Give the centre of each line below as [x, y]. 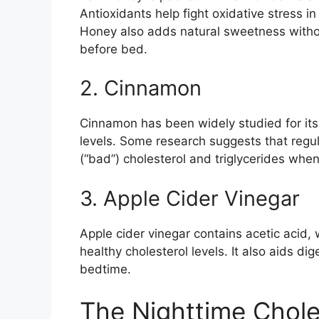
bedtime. [105, 269]
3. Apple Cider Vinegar [190, 198]
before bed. [114, 49]
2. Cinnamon [141, 88]
